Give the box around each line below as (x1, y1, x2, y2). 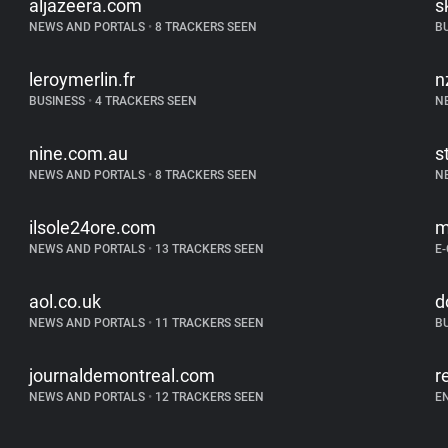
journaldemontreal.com (29, 365, 216, 386)
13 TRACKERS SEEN (152, 242, 265, 256)
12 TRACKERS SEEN (152, 390, 265, 404)
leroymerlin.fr (29, 69, 136, 90)
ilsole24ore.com (29, 217, 157, 238)
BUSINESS (29, 94, 89, 108)
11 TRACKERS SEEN (152, 316, 265, 330)
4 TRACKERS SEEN (92, 94, 198, 108)
